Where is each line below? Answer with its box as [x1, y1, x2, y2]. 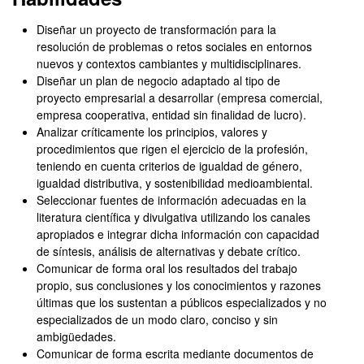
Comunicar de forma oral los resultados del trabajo [37, 260, 297, 276]
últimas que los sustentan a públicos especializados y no [37, 294, 327, 310]
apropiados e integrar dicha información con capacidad [37, 226, 319, 242]
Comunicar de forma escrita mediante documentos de [37, 345, 314, 362]
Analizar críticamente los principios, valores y [37, 123, 267, 140]
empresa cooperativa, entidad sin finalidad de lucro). [37, 106, 306, 123]
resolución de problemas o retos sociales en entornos [37, 38, 312, 54]
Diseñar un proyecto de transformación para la [37, 21, 276, 37]
